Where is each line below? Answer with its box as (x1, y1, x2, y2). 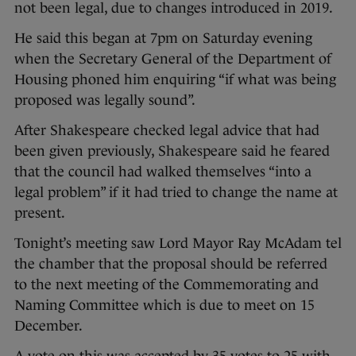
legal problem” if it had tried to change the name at (14, 184, 338, 201)
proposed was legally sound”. (14, 92, 195, 109)
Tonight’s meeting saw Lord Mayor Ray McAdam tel (14, 235, 342, 252)
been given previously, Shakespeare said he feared (14, 143, 330, 160)
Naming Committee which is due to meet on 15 (14, 297, 315, 314)
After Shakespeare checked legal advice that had (14, 122, 319, 139)
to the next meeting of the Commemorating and (14, 277, 319, 293)
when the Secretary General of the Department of (14, 51, 331, 68)
